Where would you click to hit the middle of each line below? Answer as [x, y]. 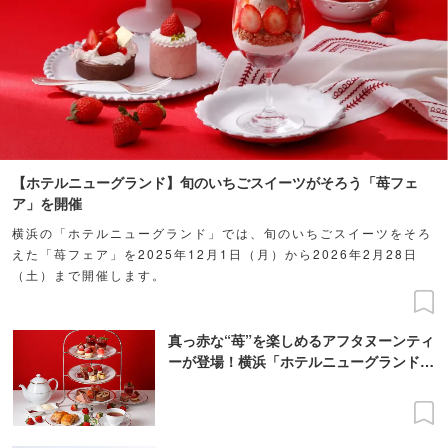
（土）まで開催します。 [89, 274]
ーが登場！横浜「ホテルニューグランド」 [301, 360]
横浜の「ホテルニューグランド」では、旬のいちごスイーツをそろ [222, 232]
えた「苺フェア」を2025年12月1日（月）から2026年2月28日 [215, 253]
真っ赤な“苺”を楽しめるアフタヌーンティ [301, 339]
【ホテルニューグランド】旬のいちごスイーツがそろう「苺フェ [215, 181]
